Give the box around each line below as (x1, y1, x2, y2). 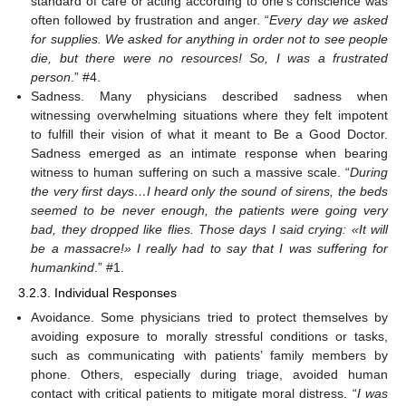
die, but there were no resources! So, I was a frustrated (31, 50, 388, 65)
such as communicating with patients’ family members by (31, 348, 388, 363)
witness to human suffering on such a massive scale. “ (31, 164, 350, 179)
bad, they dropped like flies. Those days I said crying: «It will (31, 221, 388, 237)
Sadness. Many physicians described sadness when (31, 88, 388, 103)
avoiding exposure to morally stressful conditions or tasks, (31, 329, 388, 344)
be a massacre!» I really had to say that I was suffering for (31, 240, 388, 256)
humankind (31, 259, 95, 275)
